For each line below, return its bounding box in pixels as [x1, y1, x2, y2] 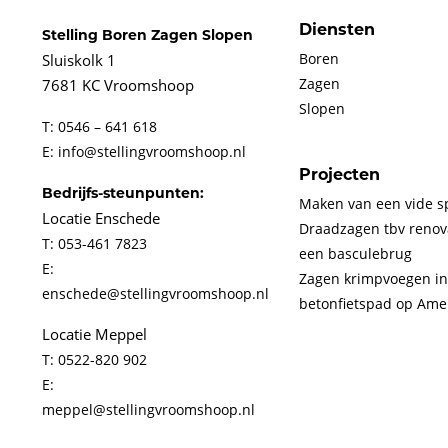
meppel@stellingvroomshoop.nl [42, 400, 255, 420]
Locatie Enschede [42, 208, 160, 229]
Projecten [299, 165, 380, 185]
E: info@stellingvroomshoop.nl [42, 142, 246, 162]
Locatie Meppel [42, 324, 147, 345]
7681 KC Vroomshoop [42, 75, 194, 96]
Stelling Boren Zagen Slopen [42, 26, 253, 45]
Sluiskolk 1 [42, 50, 116, 71]
